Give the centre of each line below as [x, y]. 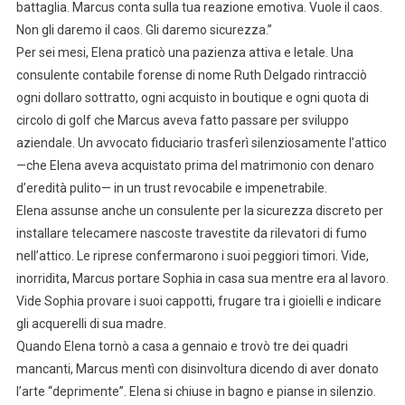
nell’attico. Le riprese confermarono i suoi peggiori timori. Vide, [192, 256]
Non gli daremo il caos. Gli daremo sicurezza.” [144, 30]
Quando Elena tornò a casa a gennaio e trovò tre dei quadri [182, 347]
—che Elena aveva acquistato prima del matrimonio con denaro [195, 166]
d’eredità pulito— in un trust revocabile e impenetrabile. [171, 188]
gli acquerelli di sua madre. [91, 324]
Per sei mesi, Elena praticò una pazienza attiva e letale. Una [184, 53]
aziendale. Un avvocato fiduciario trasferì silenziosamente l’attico [201, 143]
